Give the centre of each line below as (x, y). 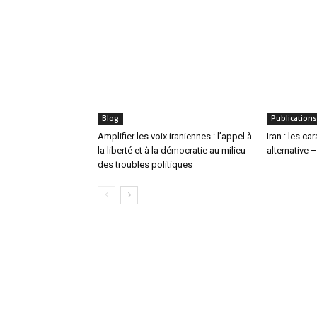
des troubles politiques (145, 164)
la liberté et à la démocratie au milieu (172, 150)
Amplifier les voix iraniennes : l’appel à (175, 136)
